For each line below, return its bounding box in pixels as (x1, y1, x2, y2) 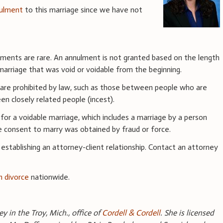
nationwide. (29, 172, 70, 182)
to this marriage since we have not (23, 4, 143, 14)
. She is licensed (160, 208, 215, 218)
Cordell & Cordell (102, 208, 161, 218)
